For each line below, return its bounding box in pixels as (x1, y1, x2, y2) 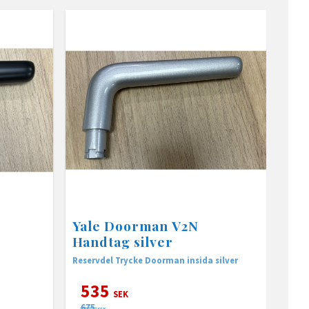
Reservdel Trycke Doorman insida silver (215, 254, 238, 266)
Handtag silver (72, 232, 173, 250)
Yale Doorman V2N (72, 216, 199, 235)
